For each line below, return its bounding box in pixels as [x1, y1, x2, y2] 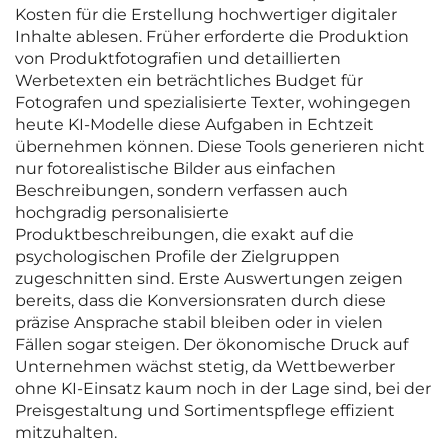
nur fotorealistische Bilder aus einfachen [15, 159, 336, 179]
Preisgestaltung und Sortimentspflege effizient [15, 401, 395, 421]
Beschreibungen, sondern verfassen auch [15, 181, 348, 201]
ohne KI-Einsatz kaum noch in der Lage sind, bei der [15, 379, 431, 399]
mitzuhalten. [15, 423, 117, 443]
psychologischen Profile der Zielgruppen [15, 247, 340, 267]
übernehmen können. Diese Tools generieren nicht [15, 137, 425, 157]
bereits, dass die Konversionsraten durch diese [15, 291, 386, 311]
